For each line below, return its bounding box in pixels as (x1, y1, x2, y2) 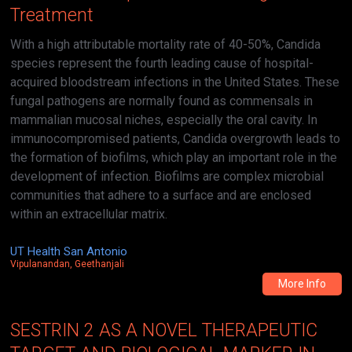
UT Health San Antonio (10, 244, 128, 259)
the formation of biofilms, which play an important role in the (10, 150, 338, 166)
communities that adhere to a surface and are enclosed (10, 188, 312, 203)
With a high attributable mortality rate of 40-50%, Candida (10, 37, 321, 53)
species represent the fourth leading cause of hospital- (10, 56, 314, 71)
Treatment (10, 5, 94, 27)
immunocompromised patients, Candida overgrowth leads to (10, 131, 341, 147)
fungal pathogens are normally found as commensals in (10, 93, 313, 109)
